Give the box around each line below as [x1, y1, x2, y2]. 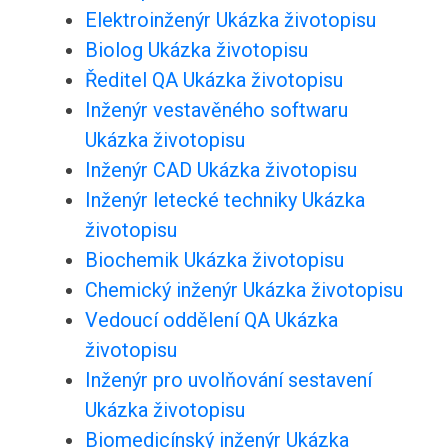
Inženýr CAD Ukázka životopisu [84, 158, 357, 183]
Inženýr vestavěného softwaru [84, 98, 348, 123]
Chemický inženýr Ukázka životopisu [84, 278, 403, 303]
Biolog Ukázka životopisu [84, 38, 308, 63]
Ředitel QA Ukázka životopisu [84, 68, 343, 93]
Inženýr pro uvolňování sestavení [84, 368, 372, 393]
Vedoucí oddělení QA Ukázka [84, 308, 338, 333]
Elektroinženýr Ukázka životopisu [84, 8, 376, 33]
